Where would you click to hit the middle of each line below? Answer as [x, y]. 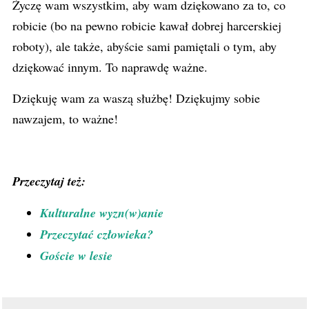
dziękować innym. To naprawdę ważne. [110, 67]
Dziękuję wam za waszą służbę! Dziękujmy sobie [136, 98]
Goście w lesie [76, 256]
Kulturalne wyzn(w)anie [102, 213]
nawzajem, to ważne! [65, 119]
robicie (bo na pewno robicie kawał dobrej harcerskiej [147, 26]
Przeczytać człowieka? [97, 234]
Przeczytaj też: [49, 181]
